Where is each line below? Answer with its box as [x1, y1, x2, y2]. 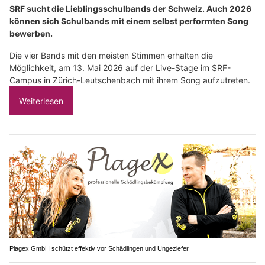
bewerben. [9, 28, 53, 38]
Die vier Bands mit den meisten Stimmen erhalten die [9, 50, 213, 60]
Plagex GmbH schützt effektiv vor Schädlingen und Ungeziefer [9, 245, 189, 253]
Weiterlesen [19, 95, 63, 106]
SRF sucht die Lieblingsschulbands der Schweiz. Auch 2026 [9, 3, 251, 14]
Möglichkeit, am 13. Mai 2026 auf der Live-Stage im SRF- [9, 62, 231, 73]
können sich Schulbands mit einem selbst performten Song [9, 15, 248, 26]
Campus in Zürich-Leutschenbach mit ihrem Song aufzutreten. [9, 75, 250, 85]
